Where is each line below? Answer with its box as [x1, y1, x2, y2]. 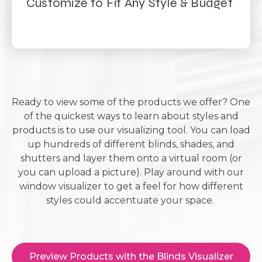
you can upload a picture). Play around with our [18, 167, 244, 178]
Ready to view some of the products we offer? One [12, 96, 250, 108]
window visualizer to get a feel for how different [19, 181, 243, 192]
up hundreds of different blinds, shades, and [27, 139, 235, 150]
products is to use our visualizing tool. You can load [12, 125, 250, 136]
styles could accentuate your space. [46, 195, 216, 206]
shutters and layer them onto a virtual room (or [20, 153, 242, 164]
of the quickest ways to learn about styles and [23, 111, 239, 122]
